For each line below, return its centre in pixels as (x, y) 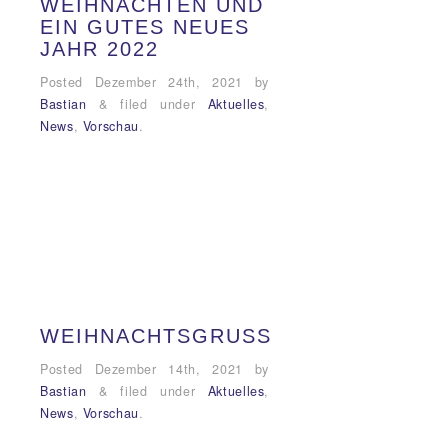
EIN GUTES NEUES (145, 27)
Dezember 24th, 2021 (168, 82)
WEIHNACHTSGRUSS (148, 335)
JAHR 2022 (99, 49)
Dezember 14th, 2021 (168, 368)
